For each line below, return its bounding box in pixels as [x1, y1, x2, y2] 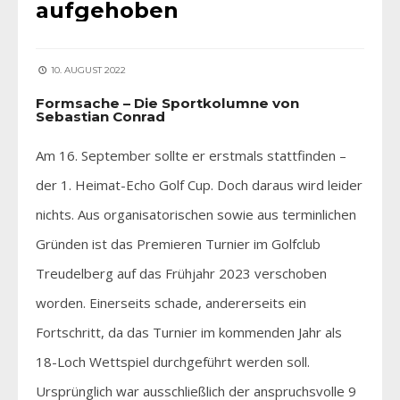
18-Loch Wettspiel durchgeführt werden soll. [36, 352, 310, 371]
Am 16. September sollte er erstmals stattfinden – [36, 146, 346, 164]
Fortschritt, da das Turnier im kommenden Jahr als [36, 322, 342, 341]
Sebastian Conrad [36, 107, 165, 125]
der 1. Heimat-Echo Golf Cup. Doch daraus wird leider [36, 175, 362, 194]
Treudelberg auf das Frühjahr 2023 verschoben [36, 263, 327, 282]
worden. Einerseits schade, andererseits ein [36, 293, 306, 312]
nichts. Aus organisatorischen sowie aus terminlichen [36, 204, 356, 223]
